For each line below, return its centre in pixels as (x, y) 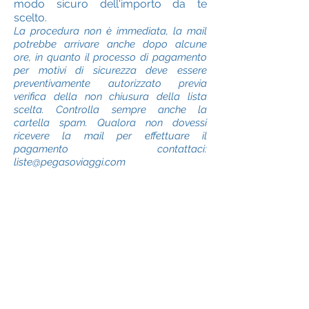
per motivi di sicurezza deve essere (110, 70)
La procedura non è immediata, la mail (110, 31)
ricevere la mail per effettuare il (110, 136)
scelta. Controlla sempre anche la (110, 110)
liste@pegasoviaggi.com (70, 162)
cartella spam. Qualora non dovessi (110, 123)
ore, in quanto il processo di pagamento (110, 57)
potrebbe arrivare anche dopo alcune (110, 44)
